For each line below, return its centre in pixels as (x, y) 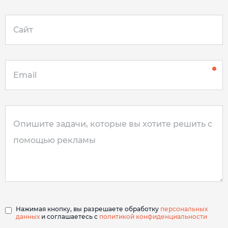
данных (28, 216)
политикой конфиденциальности (153, 216)
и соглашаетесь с (69, 216)
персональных (184, 209)
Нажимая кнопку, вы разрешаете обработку (88, 209)
